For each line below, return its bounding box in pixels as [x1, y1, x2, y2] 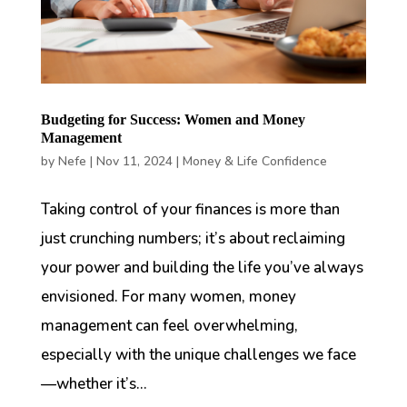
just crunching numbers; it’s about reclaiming [40, 228, 345, 250]
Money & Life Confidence [182, 153, 327, 171]
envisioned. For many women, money [40, 286, 296, 308]
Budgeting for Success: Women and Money [40, 112, 305, 128]
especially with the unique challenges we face [40, 344, 356, 366]
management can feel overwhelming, [40, 315, 298, 337]
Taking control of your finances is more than [40, 199, 340, 221]
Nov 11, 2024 [95, 153, 173, 171]
